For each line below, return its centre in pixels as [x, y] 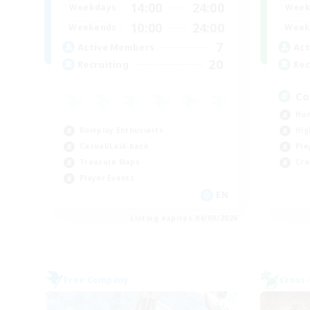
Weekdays [93, 8]
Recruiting [103, 65]
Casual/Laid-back [114, 146]
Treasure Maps [110, 162]
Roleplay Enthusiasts [121, 130]
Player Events [107, 177]
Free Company [97, 280]
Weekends [93, 28]
